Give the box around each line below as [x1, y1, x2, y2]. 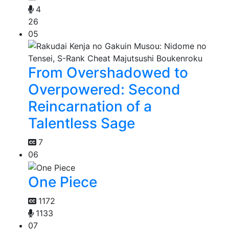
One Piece [28, 173, 97, 191]
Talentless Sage [28, 114, 135, 132]
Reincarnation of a [28, 98, 152, 116]
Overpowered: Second [28, 81, 180, 99]
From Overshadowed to [28, 64, 188, 82]
